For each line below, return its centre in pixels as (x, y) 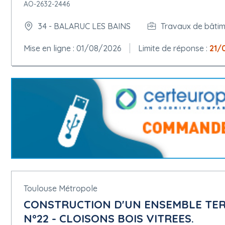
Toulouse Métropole (61, 188)
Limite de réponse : (174, 48)
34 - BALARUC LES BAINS (84, 26)
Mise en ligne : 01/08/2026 (73, 48)
